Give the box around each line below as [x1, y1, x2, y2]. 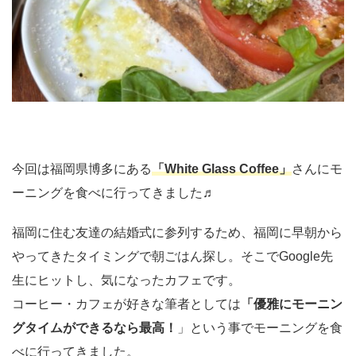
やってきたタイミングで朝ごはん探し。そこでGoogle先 [12, 250, 333, 263]
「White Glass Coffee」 [152, 162, 292, 176]
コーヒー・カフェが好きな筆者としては [12, 297, 241, 311]
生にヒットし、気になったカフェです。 [12, 273, 241, 287]
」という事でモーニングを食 [177, 321, 342, 335]
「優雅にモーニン [241, 297, 342, 311]
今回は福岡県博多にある [12, 162, 152, 176]
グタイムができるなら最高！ [12, 321, 177, 335]
